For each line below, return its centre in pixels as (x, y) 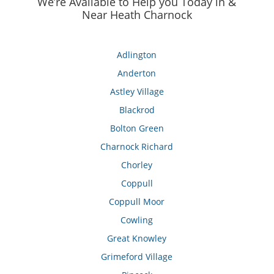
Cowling (137, 220)
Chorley (137, 165)
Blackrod (137, 110)
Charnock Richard (137, 147)
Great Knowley (137, 239)
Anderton (137, 73)
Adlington (137, 55)
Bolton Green (137, 128)
